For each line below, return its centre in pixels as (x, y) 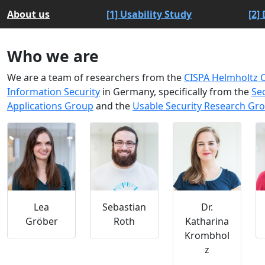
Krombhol (207, 235)
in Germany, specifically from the (176, 92)
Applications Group (50, 106)
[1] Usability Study (149, 14)
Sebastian (124, 207)
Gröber (41, 221)
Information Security (54, 92)
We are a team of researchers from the (96, 77)
